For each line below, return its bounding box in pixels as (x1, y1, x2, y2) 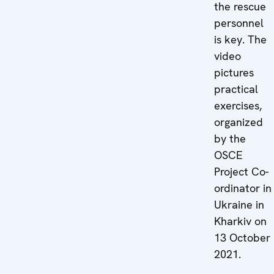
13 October (214, 231, 271, 245)
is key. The (214, 32, 267, 46)
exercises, (214, 98, 262, 113)
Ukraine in (214, 198, 265, 212)
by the (214, 131, 246, 146)
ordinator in (214, 181, 272, 195)
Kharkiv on (214, 214, 267, 228)
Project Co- (214, 165, 269, 179)
